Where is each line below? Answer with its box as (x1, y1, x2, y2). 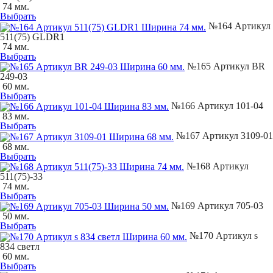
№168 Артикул (184, 160, 249, 171)
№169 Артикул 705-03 (169, 200, 263, 211)
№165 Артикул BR (185, 60, 265, 71)
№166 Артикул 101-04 (169, 101, 263, 112)
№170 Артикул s (187, 230, 258, 241)
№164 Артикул (206, 21, 271, 32)
